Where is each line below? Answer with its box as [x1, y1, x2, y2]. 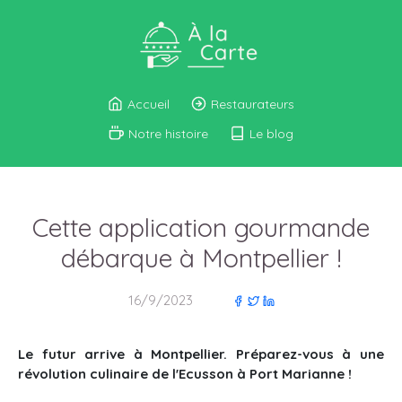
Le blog [249, 126, 293, 142]
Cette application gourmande [32, 211, 370, 243]
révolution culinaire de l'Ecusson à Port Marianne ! [18, 365, 352, 382]
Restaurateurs [210, 96, 294, 112]
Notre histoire [127, 126, 208, 142]
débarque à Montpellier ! [60, 241, 342, 274]
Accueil [127, 96, 170, 112]
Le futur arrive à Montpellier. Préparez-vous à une [18, 345, 384, 363]
